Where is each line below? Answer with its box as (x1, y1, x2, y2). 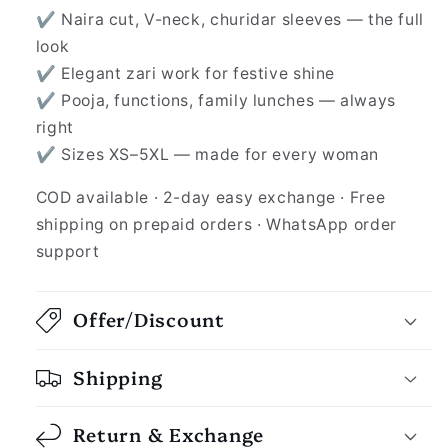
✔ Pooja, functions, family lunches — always (35, 91, 396, 111)
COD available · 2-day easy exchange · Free (35, 187, 386, 207)
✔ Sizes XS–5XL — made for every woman (35, 145, 380, 165)
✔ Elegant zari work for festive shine (35, 64, 336, 84)
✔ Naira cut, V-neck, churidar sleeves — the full (35, 10, 424, 30)
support (35, 241, 100, 261)
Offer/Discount (73, 305, 225, 332)
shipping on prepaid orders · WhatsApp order (35, 214, 397, 234)
